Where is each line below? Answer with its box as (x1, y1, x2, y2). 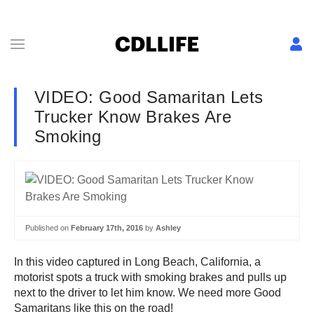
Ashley (156, 224, 181, 232)
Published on (25, 224, 71, 232)
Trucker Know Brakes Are (34, 107, 232, 126)
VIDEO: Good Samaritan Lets (34, 88, 264, 107)
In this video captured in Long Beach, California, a (14, 255, 261, 268)
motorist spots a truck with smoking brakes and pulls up (14, 271, 287, 283)
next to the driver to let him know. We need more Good (14, 286, 281, 299)
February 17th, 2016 (71, 224, 143, 232)
